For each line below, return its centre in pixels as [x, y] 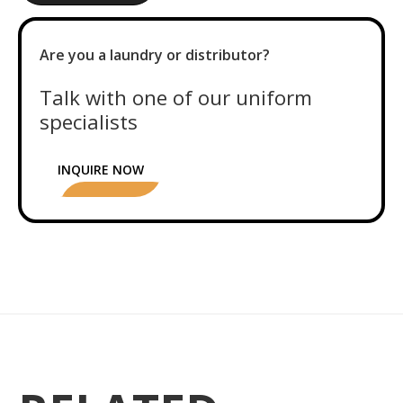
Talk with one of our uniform [176, 97]
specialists [89, 121]
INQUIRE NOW [101, 169]
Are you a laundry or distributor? [155, 54]
